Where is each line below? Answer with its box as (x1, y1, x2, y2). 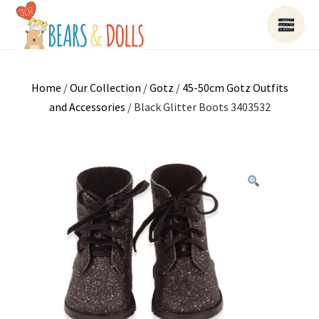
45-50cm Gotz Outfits (182, 80, 288, 95)
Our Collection (69, 80, 141, 95)
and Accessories (48, 100, 125, 114)
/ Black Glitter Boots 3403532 (125, 100, 271, 114)
